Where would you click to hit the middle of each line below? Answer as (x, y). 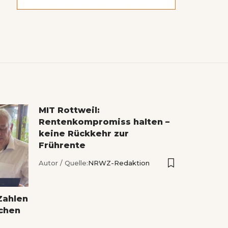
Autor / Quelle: (63, 163)
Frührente (62, 146)
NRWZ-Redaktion (119, 163)
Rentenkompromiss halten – (104, 122)
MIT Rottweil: (69, 110)
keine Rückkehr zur (84, 134)
